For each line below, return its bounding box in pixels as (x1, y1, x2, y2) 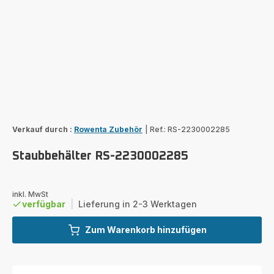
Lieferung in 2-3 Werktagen (78, 198, 197, 209)
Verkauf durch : (12, 124, 72, 134)
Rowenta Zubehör (74, 124, 143, 134)
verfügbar (22, 198, 65, 209)
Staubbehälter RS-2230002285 (12, 149, 188, 162)
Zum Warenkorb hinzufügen (84, 224, 207, 235)
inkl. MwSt (12, 189, 48, 199)
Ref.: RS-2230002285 (150, 124, 230, 134)
